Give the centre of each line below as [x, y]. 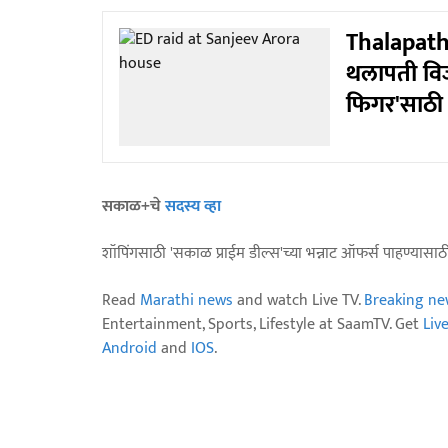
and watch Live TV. [298, 301]
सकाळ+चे [133, 207]
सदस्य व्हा [193, 207]
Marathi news [186, 301]
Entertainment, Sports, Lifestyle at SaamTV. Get [262, 325]
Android [129, 349]
